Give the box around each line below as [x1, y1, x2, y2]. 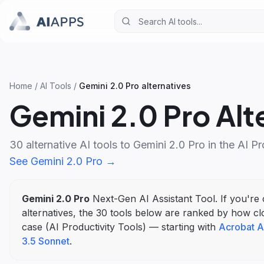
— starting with [149, 221, 216, 233]
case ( [22, 221, 49, 233]
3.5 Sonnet [22, 235, 70, 247]
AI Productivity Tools [49, 221, 143, 233]
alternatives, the [22, 207, 96, 219]
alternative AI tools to [23, 138, 133, 151]
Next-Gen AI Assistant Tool [93, 193, 215, 204]
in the [205, 138, 235, 151]
